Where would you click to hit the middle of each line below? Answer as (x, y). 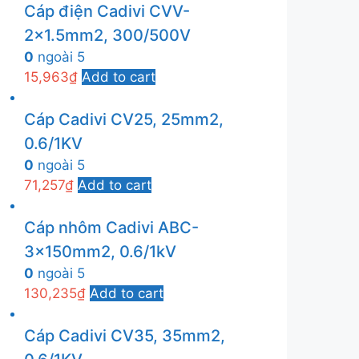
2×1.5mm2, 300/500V (107, 35)
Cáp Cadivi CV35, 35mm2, (125, 336)
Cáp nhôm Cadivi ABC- (111, 228)
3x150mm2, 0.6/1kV (100, 252)
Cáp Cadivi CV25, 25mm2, (124, 119)
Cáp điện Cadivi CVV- (107, 11)
